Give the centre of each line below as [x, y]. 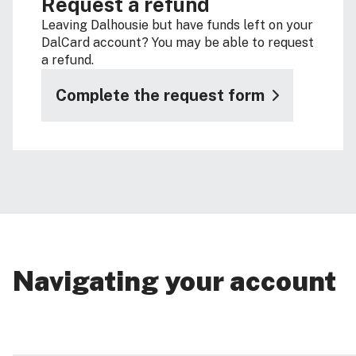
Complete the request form [160, 96]
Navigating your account [174, 281]
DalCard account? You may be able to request [178, 43]
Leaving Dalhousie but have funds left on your [177, 25]
